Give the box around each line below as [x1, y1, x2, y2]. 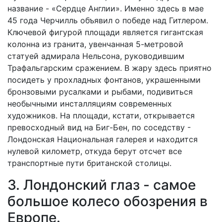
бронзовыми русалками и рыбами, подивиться [7, 87, 193, 97]
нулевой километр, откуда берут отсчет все [7, 146, 182, 157]
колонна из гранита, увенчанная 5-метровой [7, 39, 183, 50]
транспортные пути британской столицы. [7, 158, 171, 168]
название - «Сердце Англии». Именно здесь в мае [7, 3, 204, 14]
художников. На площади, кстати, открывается [7, 111, 195, 121]
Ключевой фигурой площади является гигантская [7, 27, 203, 38]
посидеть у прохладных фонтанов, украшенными [7, 75, 201, 85]
